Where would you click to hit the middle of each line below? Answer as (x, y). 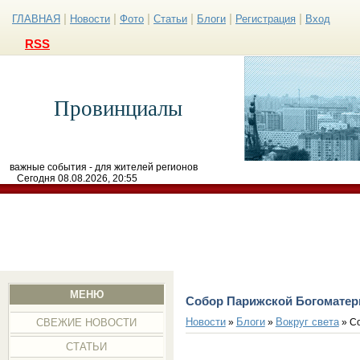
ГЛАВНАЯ (36, 19)
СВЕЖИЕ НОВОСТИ (87, 323)
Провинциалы (118, 108)
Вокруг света (307, 321)
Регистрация (266, 19)
